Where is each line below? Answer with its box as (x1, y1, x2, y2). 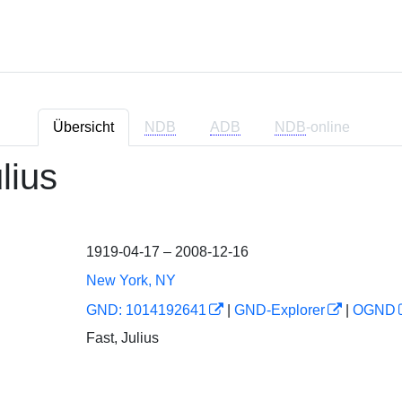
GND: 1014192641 (85, 302, 206, 318)
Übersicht (52, 119, 114, 135)
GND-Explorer (233, 302, 325, 318)
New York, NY (85, 273, 176, 288)
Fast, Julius (85, 329, 159, 345)
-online (305, 119, 350, 135)
